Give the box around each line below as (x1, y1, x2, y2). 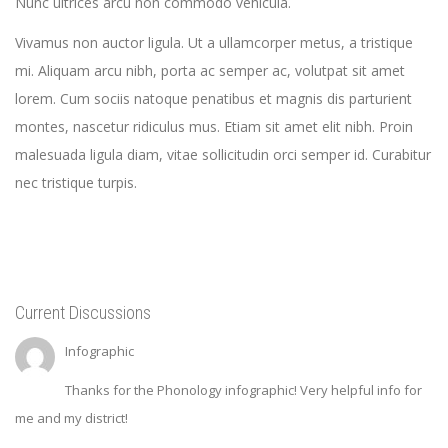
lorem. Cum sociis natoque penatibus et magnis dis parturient (15, 89, 412, 109)
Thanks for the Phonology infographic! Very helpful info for (65, 381, 422, 400)
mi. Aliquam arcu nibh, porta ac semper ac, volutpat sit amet (15, 61, 405, 81)
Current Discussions (15, 302, 151, 324)
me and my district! (15, 409, 128, 428)
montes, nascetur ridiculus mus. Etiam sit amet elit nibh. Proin (15, 117, 413, 137)
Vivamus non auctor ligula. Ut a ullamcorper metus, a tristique (15, 33, 413, 53)
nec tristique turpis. (15, 173, 137, 193)
